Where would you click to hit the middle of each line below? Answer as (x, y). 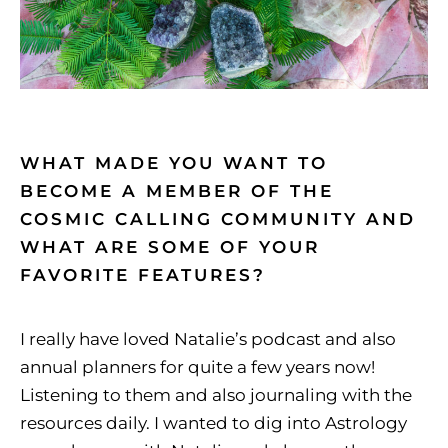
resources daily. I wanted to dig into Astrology (213, 423)
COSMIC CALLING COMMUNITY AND (218, 219)
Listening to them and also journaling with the (216, 395)
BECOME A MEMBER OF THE (177, 191)
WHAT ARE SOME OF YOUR (170, 247)
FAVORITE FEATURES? (143, 275)
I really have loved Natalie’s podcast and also (208, 339)
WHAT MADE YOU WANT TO (174, 163)
